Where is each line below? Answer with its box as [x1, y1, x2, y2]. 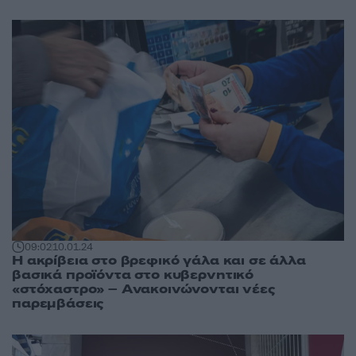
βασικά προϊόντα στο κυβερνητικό [12, 266, 254, 284]
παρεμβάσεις [12, 295, 104, 313]
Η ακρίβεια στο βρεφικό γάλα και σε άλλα [12, 252, 306, 270]
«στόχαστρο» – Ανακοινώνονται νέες [12, 281, 275, 299]
